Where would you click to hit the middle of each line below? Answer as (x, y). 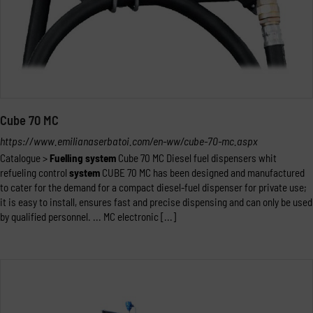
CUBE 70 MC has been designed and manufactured (202, 173)
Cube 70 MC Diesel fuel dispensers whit (196, 158)
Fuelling (66, 158)
